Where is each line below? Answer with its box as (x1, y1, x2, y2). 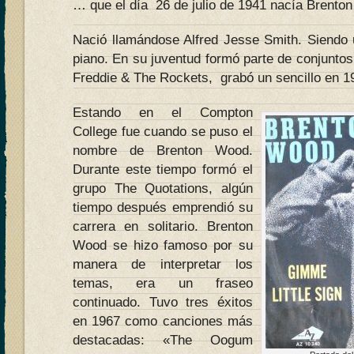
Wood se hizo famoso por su (73, 238, 253, 253)
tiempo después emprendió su (73, 200, 253, 215)
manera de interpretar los (73, 257, 253, 272)
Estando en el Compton (73, 105, 253, 120)
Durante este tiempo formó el (73, 162, 253, 177)
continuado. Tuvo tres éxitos (73, 295, 253, 310)
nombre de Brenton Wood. (73, 143, 253, 158)
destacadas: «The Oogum (73, 333, 253, 348)
